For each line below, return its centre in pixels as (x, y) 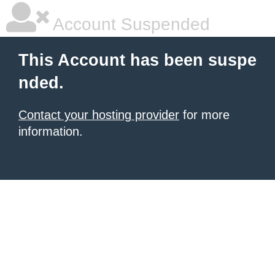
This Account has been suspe (137, 60)
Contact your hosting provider (99, 115)
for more (204, 115)
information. (51, 131)
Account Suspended (130, 24)
